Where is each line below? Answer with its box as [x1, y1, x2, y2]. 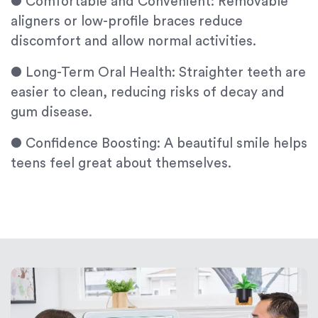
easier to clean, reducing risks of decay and [11, 86, 285, 100]
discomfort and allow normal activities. [11, 35, 256, 49]
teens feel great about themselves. [11, 157, 231, 171]
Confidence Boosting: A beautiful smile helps [26, 137, 307, 151]
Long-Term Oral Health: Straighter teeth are [26, 66, 306, 80]
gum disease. [11, 106, 92, 120]
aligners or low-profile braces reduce [11, 15, 243, 29]
